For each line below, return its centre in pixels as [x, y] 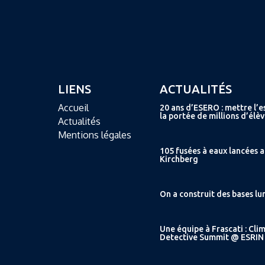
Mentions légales [95, 135]
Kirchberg [179, 159]
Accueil [74, 107]
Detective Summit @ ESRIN [211, 237]
